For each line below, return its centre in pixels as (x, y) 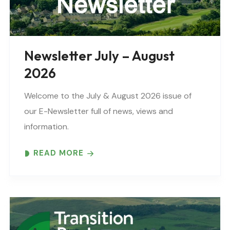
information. (46, 127)
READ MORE (59, 153)
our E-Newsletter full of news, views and (99, 111)
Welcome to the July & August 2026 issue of (108, 96)
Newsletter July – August (99, 56)
